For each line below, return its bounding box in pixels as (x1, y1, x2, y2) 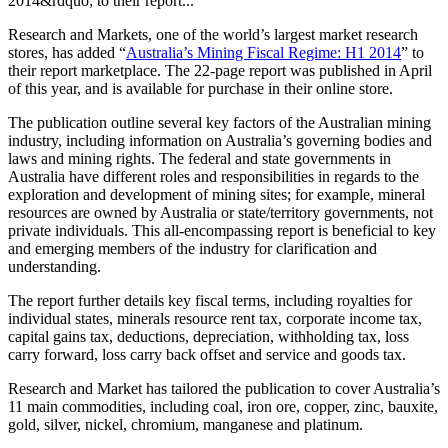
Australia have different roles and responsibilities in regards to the (8, 167, 419, 185)
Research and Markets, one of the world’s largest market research (8, 25, 418, 43)
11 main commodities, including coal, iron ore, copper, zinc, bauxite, (8, 397, 438, 415)
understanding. (8, 257, 101, 275)
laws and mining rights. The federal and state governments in (8, 149, 391, 167)
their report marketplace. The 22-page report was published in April (8, 61, 432, 79)
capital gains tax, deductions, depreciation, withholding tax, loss (8, 327, 409, 345)
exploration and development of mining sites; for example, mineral (8, 185, 425, 203)
